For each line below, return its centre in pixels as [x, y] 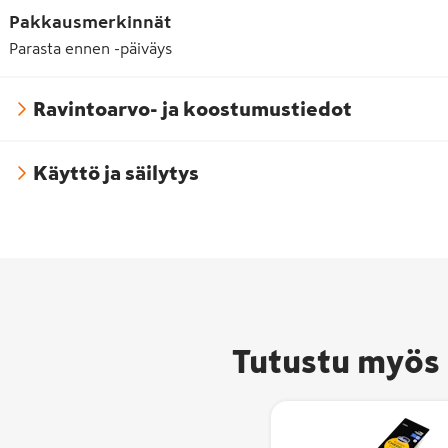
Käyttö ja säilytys [116, 172]
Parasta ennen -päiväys [90, 47]
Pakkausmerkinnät [90, 21]
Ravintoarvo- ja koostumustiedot [192, 108]
